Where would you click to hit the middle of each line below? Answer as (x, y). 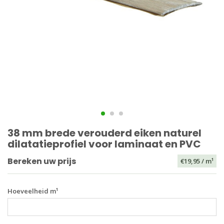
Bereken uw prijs (42, 161)
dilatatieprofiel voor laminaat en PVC (104, 144)
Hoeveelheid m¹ (33, 191)
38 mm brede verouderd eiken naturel (104, 133)
